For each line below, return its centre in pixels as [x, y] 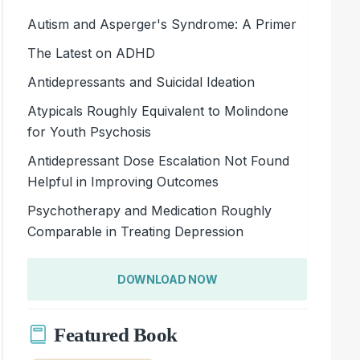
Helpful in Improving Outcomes [123, 181]
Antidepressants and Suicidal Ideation [141, 82]
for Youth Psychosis [90, 131]
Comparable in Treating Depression [136, 231]
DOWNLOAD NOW [167, 279]
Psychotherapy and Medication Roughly [150, 210]
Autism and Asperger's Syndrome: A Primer [162, 24]
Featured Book [116, 335]
